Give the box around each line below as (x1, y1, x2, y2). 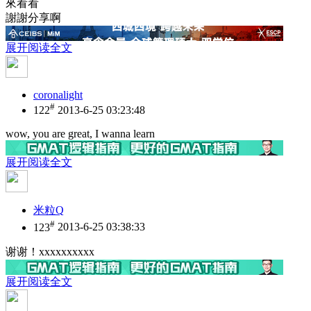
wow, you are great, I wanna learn (6, 128, 155, 140)
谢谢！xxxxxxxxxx (6, 245, 94, 258)
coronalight (33, 88, 83, 101)
